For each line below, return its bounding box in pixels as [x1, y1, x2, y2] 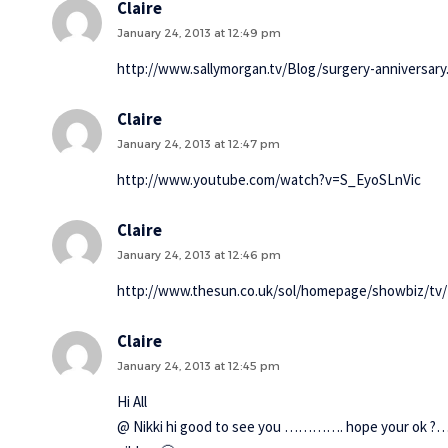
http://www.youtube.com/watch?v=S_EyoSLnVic [117, 169, 421, 189]
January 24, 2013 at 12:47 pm [117, 136, 280, 151]
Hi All [117, 391, 147, 411]
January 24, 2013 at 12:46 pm [117, 247, 281, 262]
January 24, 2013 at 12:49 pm [117, 25, 281, 40]
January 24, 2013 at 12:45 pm [117, 358, 280, 373]
